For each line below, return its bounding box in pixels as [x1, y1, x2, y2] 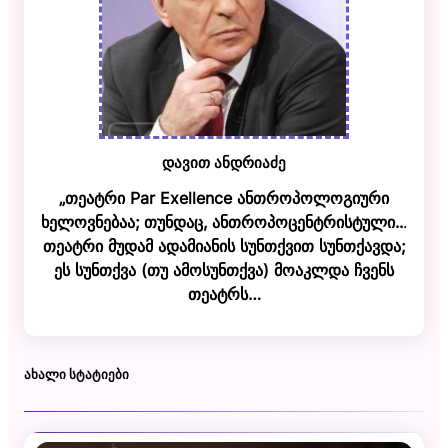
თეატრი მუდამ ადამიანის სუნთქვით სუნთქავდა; [43, 235, 405, 256]
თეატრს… [187, 283, 261, 304]
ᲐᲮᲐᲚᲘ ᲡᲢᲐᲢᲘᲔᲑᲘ [24, 364, 129, 382]
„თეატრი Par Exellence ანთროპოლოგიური [59, 187, 389, 208]
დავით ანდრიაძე [162, 151, 286, 172]
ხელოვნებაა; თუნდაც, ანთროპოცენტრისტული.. [41, 211, 403, 232]
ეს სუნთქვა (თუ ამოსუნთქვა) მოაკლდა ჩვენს [54, 259, 394, 280]
